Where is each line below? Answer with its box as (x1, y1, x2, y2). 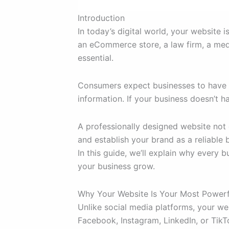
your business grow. (78, 161, 155, 172)
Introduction (78, 13, 125, 24)
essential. (78, 53, 113, 63)
